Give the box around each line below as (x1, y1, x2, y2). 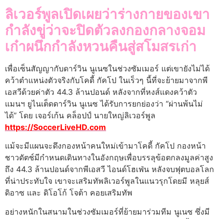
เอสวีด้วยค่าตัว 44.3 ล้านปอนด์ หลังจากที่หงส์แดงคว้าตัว (5, 87, 197, 97)
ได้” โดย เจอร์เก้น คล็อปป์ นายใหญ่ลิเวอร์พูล (5, 110, 155, 120)
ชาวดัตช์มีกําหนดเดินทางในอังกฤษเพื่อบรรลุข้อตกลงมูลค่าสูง (5, 153, 213, 163)
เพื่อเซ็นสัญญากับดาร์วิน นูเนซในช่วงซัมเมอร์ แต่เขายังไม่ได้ (5, 63, 210, 73)
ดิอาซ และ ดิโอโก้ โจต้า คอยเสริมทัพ (5, 188, 132, 198)
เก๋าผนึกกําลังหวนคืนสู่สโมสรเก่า (5, 38, 197, 55)
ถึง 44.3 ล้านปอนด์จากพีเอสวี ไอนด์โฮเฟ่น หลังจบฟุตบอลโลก (5, 164, 214, 175)
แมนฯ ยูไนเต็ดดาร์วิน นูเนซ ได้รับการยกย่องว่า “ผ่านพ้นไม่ (5, 98, 203, 109)
